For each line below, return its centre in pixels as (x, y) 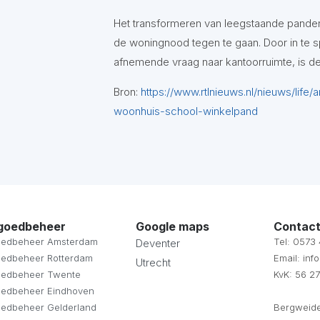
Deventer (157, 243)
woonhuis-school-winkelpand (185, 111)
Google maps (172, 226)
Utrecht (153, 262)
